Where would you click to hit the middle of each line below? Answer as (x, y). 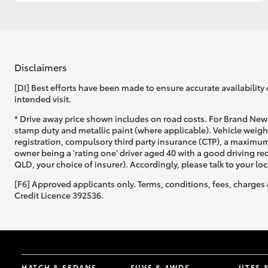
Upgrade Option (192, 164)
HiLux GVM (192, 155)
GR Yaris (114, 41)
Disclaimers (41, 66)
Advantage (49, 242)
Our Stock (47, 217)
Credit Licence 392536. (59, 195)
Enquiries (45, 254)
